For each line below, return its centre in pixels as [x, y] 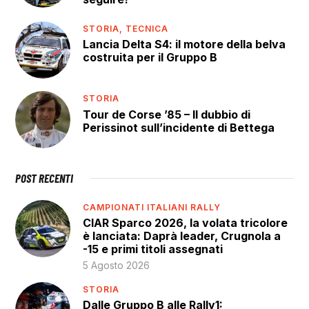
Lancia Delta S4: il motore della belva [185, 44]
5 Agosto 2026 [117, 266]
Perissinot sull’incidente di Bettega [179, 127]
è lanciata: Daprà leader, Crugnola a [182, 236]
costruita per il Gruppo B [150, 58]
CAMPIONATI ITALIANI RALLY [152, 207]
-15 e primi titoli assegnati [153, 249]
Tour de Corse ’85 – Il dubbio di [167, 114]
